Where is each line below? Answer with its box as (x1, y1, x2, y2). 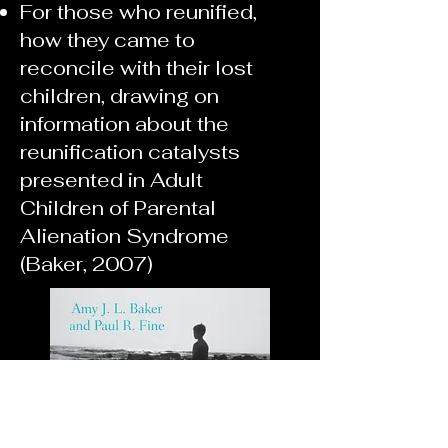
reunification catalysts (20, 139, 240, 165)
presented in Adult (20, 167, 203, 193)
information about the (20, 111, 229, 137)
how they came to (20, 27, 195, 53)
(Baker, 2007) (20, 251, 153, 277)
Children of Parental (20, 195, 216, 221)
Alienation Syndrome (20, 223, 229, 249)
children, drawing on (20, 83, 219, 109)
